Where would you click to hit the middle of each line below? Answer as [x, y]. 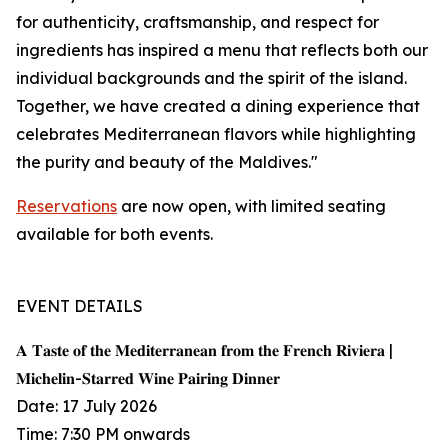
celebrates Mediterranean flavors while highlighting [216, 134]
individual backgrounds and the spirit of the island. [211, 78]
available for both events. [114, 234]
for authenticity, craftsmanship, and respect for [197, 22]
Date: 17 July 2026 [86, 406]
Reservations [66, 206]
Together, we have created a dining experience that [218, 106]
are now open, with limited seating [251, 206]
